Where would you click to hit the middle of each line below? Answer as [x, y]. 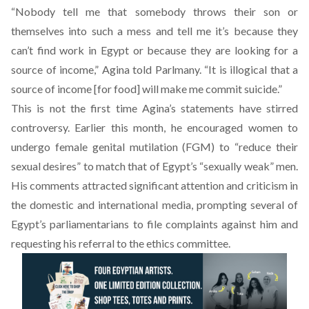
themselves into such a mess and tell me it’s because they [154, 30]
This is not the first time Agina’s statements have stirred [154, 108]
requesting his [45, 243]
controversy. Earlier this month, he [99, 127]
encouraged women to [243, 127]
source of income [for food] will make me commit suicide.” [147, 88]
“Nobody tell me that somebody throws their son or [154, 11]
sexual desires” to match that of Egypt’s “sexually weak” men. [154, 166]
